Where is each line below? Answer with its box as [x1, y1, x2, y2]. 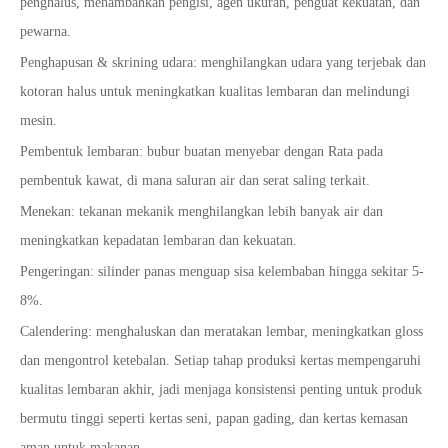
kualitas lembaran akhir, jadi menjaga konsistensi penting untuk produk [20, 382, 422, 398]
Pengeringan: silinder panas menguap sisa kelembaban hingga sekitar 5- [20, 264, 424, 280]
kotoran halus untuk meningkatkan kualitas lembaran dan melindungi [20, 84, 410, 100]
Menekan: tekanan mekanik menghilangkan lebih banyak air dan [20, 204, 383, 220]
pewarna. [20, 24, 71, 40]
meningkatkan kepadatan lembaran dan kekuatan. [20, 233, 297, 249]
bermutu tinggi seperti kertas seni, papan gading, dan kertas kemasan [20, 411, 408, 427]
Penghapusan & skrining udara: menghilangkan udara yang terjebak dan [20, 55, 426, 71]
